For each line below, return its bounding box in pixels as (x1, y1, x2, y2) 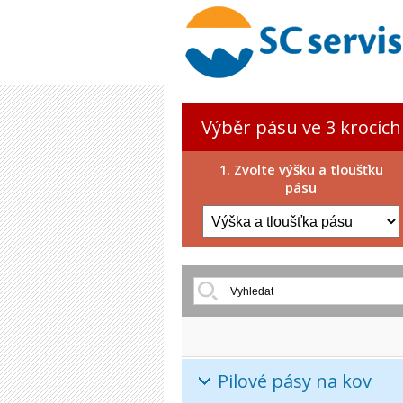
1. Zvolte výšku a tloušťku (219, 160, 383, 178)
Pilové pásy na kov (218, 369, 372, 393)
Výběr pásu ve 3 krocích (201, 115, 401, 139)
